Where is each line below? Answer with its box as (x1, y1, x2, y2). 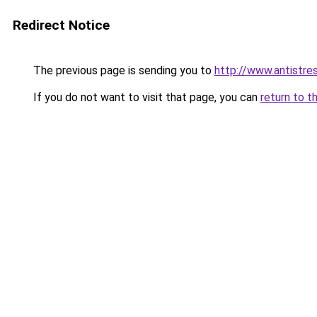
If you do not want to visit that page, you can (30, 91, 260, 104)
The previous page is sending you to (30, 64, 214, 77)
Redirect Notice (13, 17, 110, 33)
